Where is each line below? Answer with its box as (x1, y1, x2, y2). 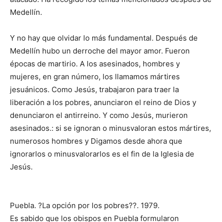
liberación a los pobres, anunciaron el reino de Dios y (10, 98, 196, 108)
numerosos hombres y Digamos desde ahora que (10, 136, 182, 146)
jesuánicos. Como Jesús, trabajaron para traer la (10, 85, 179, 95)
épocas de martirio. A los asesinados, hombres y (10, 59, 180, 69)
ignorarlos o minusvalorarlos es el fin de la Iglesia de (10, 149, 194, 159)
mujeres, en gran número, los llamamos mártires (10, 72, 180, 82)
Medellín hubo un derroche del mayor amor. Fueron (10, 46, 190, 56)
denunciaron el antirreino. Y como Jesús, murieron (10, 111, 188, 120)
